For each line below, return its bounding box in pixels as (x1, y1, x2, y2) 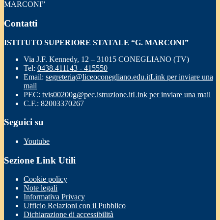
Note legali (24, 184, 57, 192)
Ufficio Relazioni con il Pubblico (24, 201, 126, 210)
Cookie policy (24, 175, 67, 184)
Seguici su (4, 117, 44, 128)
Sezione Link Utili (4, 155, 76, 165)
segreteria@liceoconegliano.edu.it (46, 72, 150, 81)
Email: (24, 72, 46, 81)
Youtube (24, 137, 50, 145)
